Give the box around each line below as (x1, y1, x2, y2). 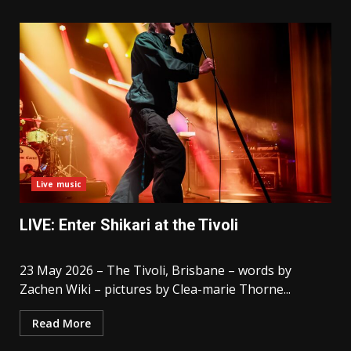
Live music (36, 179, 81, 190)
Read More (32, 316, 91, 331)
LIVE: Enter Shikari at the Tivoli (20, 215, 238, 235)
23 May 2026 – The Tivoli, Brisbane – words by (20, 262, 291, 280)
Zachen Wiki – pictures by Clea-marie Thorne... (20, 280, 291, 299)
